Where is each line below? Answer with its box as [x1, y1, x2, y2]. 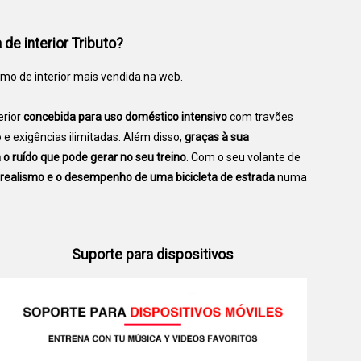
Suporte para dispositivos [71, 246, 234, 263]
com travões [227, 110, 293, 123]
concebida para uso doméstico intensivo [23, 110, 227, 123]
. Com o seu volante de [186, 150, 301, 164]
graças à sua [185, 130, 249, 143]
